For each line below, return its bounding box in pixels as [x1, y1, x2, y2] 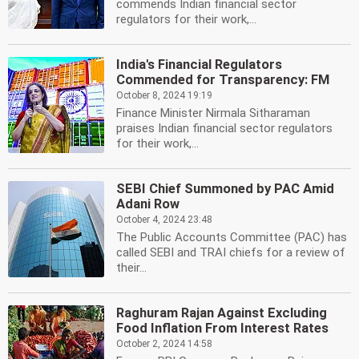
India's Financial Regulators [116, 57, 282, 72]
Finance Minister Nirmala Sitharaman [116, 106, 310, 120]
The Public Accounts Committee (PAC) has [116, 230, 347, 244]
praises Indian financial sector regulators [116, 121, 333, 135]
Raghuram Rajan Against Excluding [116, 305, 327, 321]
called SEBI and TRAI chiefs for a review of [116, 245, 345, 260]
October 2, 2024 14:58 [116, 338, 212, 349]
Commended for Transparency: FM [116, 72, 329, 87]
